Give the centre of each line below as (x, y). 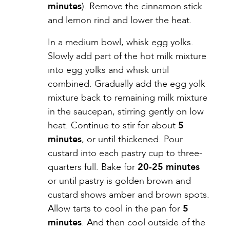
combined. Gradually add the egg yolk (127, 84)
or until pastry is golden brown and (119, 181)
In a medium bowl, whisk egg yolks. (121, 42)
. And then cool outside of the (143, 222)
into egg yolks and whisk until (108, 70)
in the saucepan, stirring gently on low (126, 111)
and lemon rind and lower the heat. (120, 20)
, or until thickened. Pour (132, 139)
